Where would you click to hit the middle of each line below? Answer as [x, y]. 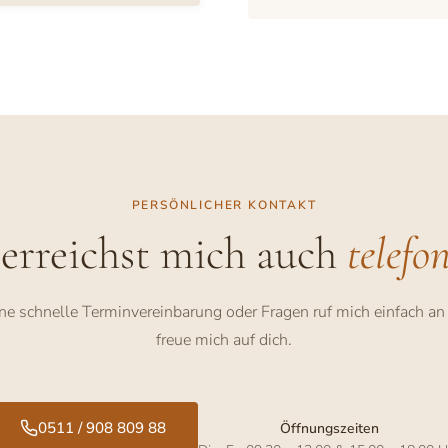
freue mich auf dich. [224, 340]
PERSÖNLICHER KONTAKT [224, 205]
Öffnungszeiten [329, 429]
